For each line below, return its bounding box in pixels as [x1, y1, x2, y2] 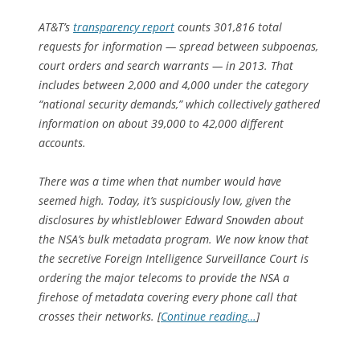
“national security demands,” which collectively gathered [39, 96, 320, 112]
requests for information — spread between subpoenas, [39, 38, 318, 54]
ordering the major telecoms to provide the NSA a [39, 269, 289, 285]
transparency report [73, 18, 174, 35]
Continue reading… [161, 308, 256, 324]
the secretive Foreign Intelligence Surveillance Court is [39, 250, 309, 266]
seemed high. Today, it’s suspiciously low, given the [39, 192, 291, 208]
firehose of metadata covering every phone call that [39, 288, 297, 305]
